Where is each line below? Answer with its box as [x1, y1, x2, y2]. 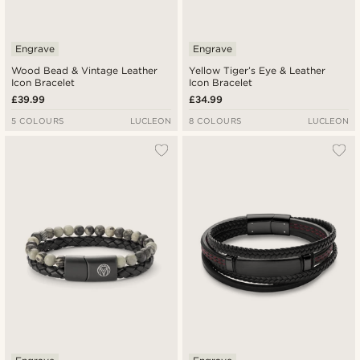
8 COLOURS [189, 115, 242, 125]
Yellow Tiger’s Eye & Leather [189, 63, 326, 76]
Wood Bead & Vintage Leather [11, 63, 158, 76]
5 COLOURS [11, 115, 64, 125]
